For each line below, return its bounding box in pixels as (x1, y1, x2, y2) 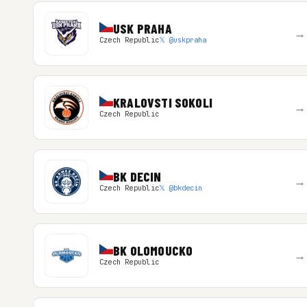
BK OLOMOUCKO (112, 243, 193, 258)
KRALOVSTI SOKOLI (112, 95, 213, 110)
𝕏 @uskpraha (158, 35, 206, 45)
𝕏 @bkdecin (158, 183, 202, 193)
